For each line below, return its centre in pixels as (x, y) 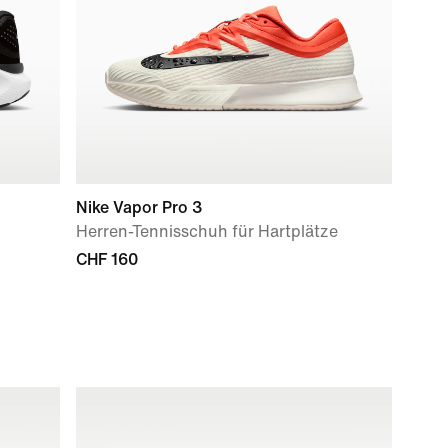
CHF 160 (107, 259)
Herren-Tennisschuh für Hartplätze (207, 231)
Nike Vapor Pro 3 (139, 207)
